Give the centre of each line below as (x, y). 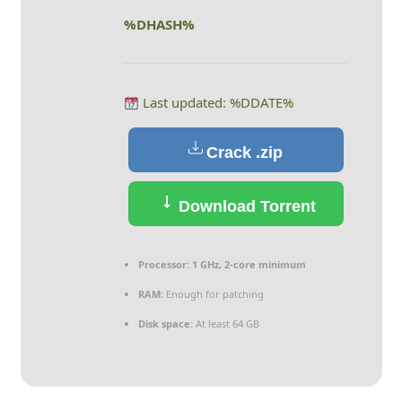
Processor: (163, 264)
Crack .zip (245, 153)
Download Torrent (245, 206)
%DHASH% (159, 24)
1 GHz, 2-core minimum (247, 264)
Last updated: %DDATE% (216, 102)
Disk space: (165, 323)
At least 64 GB (226, 323)
